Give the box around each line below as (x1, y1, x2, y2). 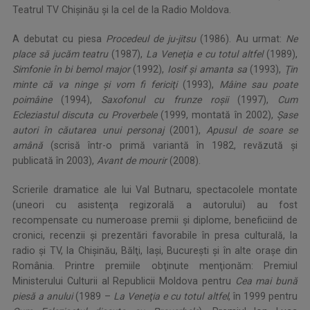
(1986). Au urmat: (196, 33, 286, 44)
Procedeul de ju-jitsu (105, 33, 197, 44)
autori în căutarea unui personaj (12, 125, 164, 136)
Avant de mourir (97, 155, 167, 166)
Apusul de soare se (206, 125, 298, 136)
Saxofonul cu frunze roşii (101, 94, 228, 105)
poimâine (12, 94, 52, 105)
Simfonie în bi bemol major (12, 64, 130, 75)
